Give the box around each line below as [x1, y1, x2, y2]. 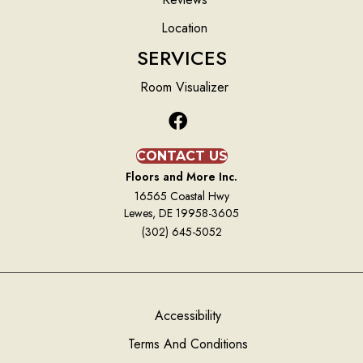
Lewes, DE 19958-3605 [124, 205, 239, 222]
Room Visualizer [140, 78, 228, 97]
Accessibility [154, 306, 221, 326]
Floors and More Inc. [126, 169, 237, 186]
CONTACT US [135, 148, 228, 164]
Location [161, 19, 207, 38]
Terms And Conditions [127, 335, 248, 354]
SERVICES [136, 44, 227, 73]
